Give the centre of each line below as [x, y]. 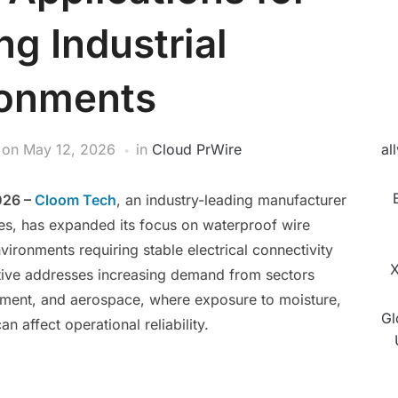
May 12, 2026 [69, 149]
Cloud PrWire [196, 149]
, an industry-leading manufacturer [231, 200]
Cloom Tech [76, 200]
